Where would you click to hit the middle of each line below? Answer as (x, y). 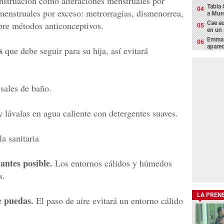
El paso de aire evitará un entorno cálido (108, 200)
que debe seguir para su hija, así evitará (75, 50)
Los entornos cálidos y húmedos (112, 163)
